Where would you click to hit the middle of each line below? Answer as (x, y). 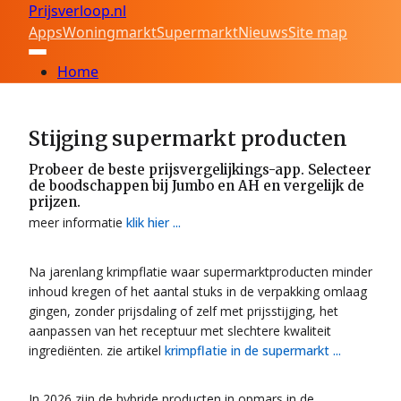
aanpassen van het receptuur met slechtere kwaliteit (180, 330)
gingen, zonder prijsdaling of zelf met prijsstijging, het (183, 311)
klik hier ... (154, 222)
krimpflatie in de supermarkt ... (253, 350)
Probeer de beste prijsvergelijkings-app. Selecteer (200, 170)
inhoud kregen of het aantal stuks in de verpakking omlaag (198, 291)
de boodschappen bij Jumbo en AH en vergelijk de (196, 186)
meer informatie (77, 222)
